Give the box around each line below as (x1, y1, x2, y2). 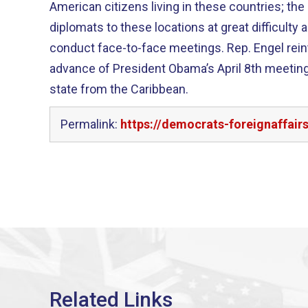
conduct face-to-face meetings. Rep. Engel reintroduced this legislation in (49, 40, 227, 55)
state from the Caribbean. (49, 81, 188, 96)
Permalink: (60, 116, 120, 131)
